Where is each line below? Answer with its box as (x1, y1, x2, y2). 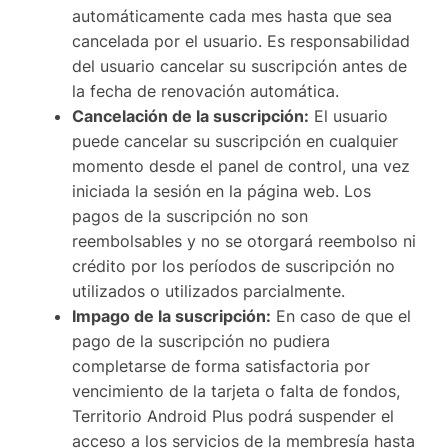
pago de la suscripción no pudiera (72, 331, 330, 352)
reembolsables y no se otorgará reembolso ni (72, 231, 416, 252)
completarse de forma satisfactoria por (72, 356, 370, 377)
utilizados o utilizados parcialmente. (72, 281, 345, 302)
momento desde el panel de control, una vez (72, 156, 410, 177)
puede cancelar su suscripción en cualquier (72, 131, 398, 152)
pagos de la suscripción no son (72, 206, 308, 227)
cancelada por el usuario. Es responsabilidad (72, 31, 410, 52)
